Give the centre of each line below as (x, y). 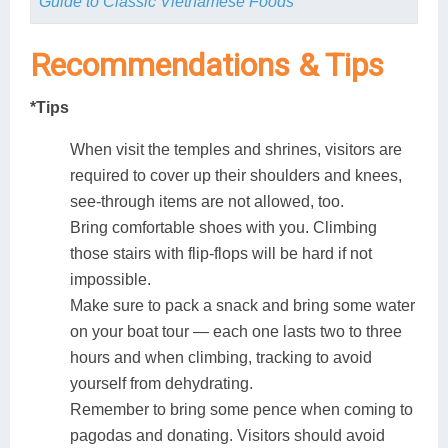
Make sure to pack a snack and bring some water (242, 306)
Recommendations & (174, 65)
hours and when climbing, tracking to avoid (221, 358)
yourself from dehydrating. (161, 384)
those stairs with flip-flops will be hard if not (221, 254)
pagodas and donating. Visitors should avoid (227, 436)
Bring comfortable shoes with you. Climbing (223, 228)
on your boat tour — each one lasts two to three (236, 332)
